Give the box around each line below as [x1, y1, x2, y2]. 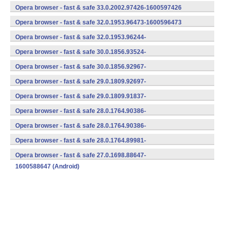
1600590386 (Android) [15, 133, 79, 140]
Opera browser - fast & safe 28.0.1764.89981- [15, 137, 146, 144]
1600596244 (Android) [15, 45, 79, 52]
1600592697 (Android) [15, 89, 79, 96]
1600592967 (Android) [15, 74, 79, 81]
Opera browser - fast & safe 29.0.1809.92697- [15, 78, 146, 85]
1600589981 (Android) [15, 148, 79, 155]
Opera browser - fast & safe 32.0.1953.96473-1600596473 [15, 19, 182, 26]
